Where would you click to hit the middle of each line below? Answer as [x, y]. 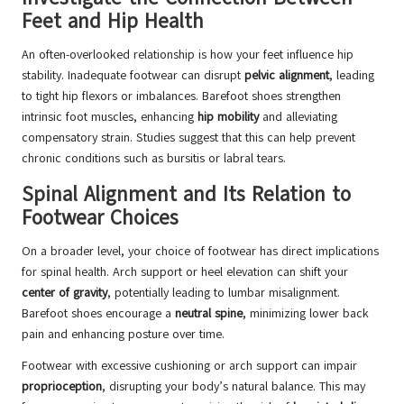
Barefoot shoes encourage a [98, 314]
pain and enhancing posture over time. [123, 335]
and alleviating [298, 117]
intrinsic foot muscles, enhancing [110, 117]
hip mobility [228, 117]
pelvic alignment [287, 76]
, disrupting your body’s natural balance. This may [234, 387]
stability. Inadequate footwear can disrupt [133, 76]
